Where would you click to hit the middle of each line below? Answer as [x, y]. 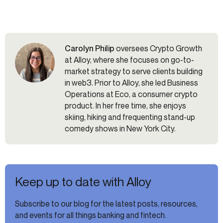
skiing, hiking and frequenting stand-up [130, 117]
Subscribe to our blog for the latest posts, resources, [106, 204]
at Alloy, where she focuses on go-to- [129, 60]
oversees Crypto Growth [158, 49]
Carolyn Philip [90, 49]
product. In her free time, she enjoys [125, 106]
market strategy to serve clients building [134, 71]
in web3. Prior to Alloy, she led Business [131, 83]
